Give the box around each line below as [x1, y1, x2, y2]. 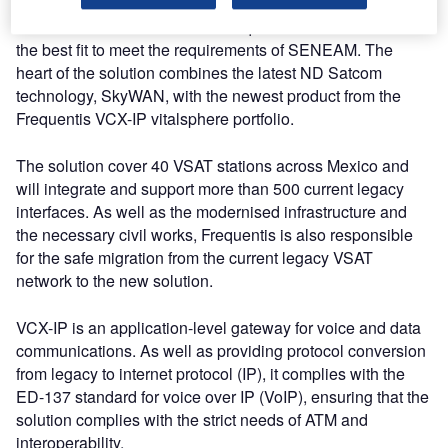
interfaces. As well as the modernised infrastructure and [16, 200, 407, 223]
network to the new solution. [16, 269, 213, 292]
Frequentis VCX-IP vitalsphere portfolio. [16, 107, 294, 130]
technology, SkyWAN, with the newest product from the [16, 84, 401, 107]
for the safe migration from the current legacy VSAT [16, 246, 373, 269]
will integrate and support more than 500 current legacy [16, 177, 404, 200]
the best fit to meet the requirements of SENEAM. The [16, 38, 393, 61]
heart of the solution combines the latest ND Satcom [16, 61, 382, 84]
